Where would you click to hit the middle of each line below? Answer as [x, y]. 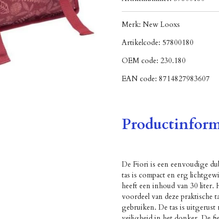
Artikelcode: [142, 43]
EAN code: [140, 79]
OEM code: [141, 61]
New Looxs [161, 25]
